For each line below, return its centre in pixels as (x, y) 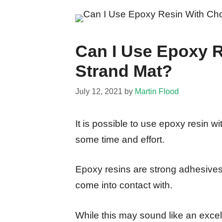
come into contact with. (124, 185)
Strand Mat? (124, 71)
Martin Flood (157, 91)
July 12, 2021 (99, 91)
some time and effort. (120, 139)
